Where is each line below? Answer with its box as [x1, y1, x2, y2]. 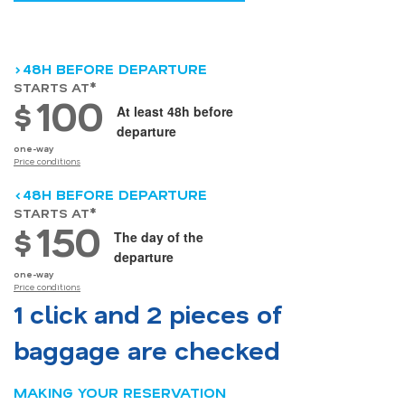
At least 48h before [116, 102, 233, 121]
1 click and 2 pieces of [14, 297, 282, 330]
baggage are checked [14, 333, 279, 366]
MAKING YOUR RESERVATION [14, 382, 226, 402]
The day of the [113, 228, 203, 247]
